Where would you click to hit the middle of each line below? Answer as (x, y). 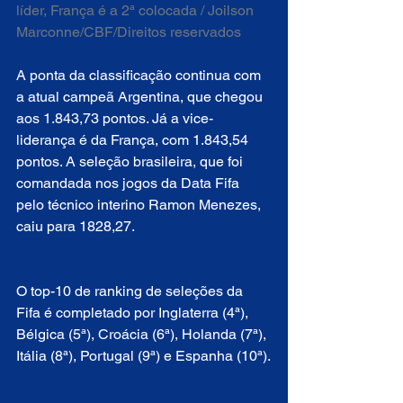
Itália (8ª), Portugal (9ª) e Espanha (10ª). (143, 356)
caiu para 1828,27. (76, 227)
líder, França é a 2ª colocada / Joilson (137, 11)
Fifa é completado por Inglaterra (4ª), (134, 313)
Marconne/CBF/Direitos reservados (132, 32)
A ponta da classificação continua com (140, 76)
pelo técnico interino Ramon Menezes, (140, 205)
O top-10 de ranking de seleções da (131, 291)
